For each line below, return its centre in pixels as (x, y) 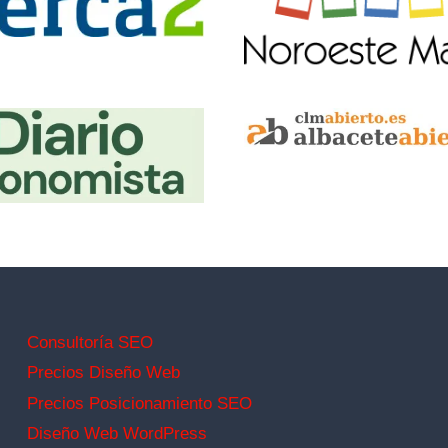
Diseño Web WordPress (117, 433)
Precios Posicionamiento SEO (139, 403)
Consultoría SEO (90, 342)
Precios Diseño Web (103, 373)
